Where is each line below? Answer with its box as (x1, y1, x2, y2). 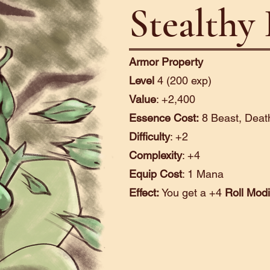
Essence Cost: (129, 111, 199, 124)
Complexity (129, 149, 182, 162)
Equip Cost (129, 168, 182, 180)
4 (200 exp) (157, 74, 212, 87)
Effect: (129, 186, 162, 199)
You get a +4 (162, 186, 225, 199)
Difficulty (129, 130, 170, 143)
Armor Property (129, 55, 203, 68)
